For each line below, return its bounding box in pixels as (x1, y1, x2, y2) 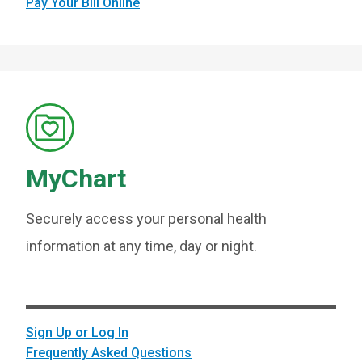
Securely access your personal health (26, 210, 267, 227)
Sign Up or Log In (26, 325, 128, 340)
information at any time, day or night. (26, 238, 257, 255)
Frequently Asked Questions (26, 345, 192, 360)
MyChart (26, 163, 126, 194)
